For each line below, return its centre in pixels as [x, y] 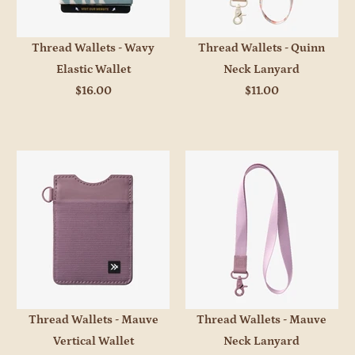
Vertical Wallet [93, 342]
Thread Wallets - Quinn [262, 48]
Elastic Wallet [93, 69]
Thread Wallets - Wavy [94, 48]
